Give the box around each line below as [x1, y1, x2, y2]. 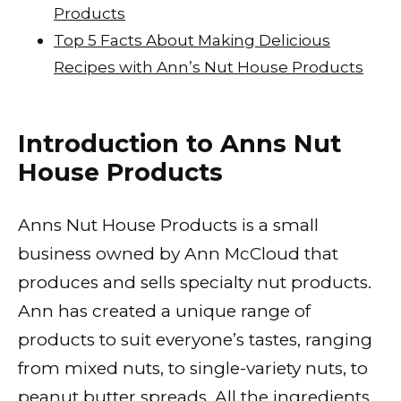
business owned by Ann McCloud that [18, 243, 338, 265]
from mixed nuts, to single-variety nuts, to [18, 358, 368, 380]
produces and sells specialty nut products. [18, 272, 371, 294]
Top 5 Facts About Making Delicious [54, 30, 330, 50]
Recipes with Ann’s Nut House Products [54, 57, 363, 77]
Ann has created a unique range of [18, 301, 311, 322]
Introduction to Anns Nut [18, 128, 341, 158]
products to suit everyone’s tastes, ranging [18, 329, 372, 351]
